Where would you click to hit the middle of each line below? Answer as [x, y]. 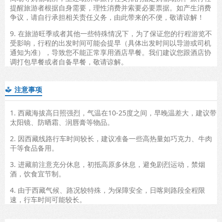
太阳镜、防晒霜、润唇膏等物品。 [63, 122]
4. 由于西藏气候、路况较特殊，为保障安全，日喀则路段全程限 [108, 190]
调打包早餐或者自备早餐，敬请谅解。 [69, 61]
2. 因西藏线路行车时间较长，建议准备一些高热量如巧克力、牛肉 [111, 138]
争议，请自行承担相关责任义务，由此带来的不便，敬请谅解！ [107, 17]
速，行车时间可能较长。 [48, 199]
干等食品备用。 [35, 148]
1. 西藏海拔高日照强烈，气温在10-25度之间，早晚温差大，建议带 [113, 112]
